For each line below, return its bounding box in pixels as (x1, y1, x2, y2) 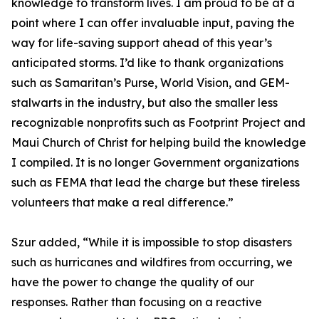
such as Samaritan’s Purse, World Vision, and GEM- (11, 75, 290, 90)
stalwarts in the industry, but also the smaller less (11, 95, 278, 110)
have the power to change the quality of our (11, 275, 254, 290)
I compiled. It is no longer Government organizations (11, 155, 299, 170)
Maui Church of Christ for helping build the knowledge (11, 135, 306, 150)
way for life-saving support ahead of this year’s (11, 36, 272, 51)
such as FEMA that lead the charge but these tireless (11, 175, 300, 190)
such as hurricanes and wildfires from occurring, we (11, 255, 293, 270)
